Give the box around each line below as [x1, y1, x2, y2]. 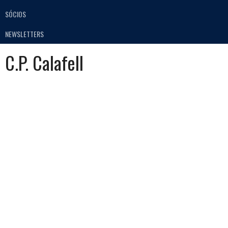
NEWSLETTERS [5, 28, 44, 39]
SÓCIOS [5, 9, 26, 20]
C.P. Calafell [5, 48, 83, 76]
